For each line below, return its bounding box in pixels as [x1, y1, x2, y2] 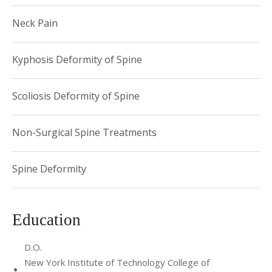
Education [12, 210, 85, 229]
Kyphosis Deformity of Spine [12, 52, 142, 66]
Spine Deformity [12, 161, 86, 175]
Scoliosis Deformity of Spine [12, 89, 140, 103]
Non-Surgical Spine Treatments [12, 125, 157, 139]
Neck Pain [12, 16, 58, 30]
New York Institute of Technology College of [24, 256, 209, 268]
